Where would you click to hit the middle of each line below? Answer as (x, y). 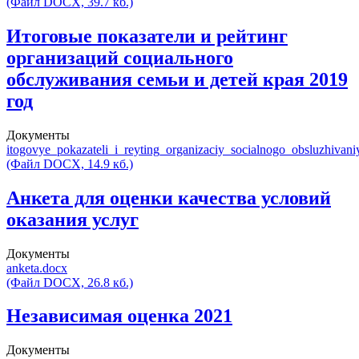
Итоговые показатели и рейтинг (147, 36)
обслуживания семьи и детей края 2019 (177, 79)
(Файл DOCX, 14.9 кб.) (70, 163)
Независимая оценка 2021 (119, 316)
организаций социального (120, 57)
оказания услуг (73, 219)
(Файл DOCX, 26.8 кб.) (70, 282)
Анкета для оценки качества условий (169, 198)
